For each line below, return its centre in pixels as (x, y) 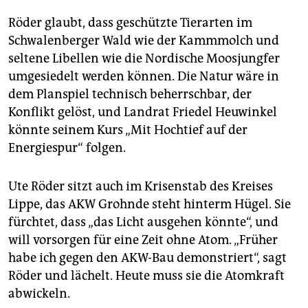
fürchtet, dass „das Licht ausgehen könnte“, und (143, 222)
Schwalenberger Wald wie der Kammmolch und (144, 41)
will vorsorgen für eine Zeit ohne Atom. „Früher (143, 240)
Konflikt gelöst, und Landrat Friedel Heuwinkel (143, 112)
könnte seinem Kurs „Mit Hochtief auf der (128, 130)
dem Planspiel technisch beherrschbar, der (130, 95)
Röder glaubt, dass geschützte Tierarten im (130, 23)
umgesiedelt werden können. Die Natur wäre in (144, 77)
